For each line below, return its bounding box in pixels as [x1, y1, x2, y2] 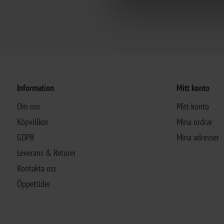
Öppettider [16, 177, 50, 189]
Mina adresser [176, 131, 219, 143]
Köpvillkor [16, 115, 48, 127]
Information [16, 81, 54, 93]
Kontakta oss [16, 162, 56, 174]
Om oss [16, 100, 40, 112]
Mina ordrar [176, 115, 212, 127]
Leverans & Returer [16, 146, 76, 158]
